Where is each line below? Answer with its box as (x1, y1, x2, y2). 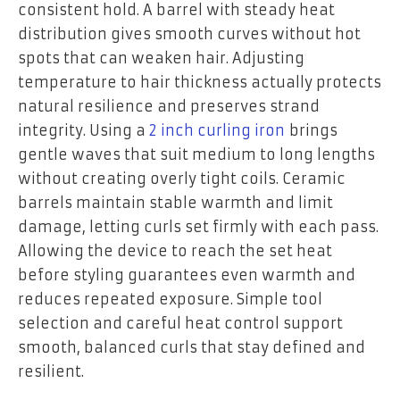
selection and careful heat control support (18, 314, 343, 333)
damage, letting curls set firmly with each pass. (18, 218, 379, 237)
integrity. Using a (18, 121, 149, 140)
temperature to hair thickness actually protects (18, 73, 381, 92)
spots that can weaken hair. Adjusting (18, 49, 304, 68)
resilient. (18, 362, 84, 381)
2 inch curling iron (149, 121, 285, 140)
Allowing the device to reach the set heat (18, 242, 332, 261)
